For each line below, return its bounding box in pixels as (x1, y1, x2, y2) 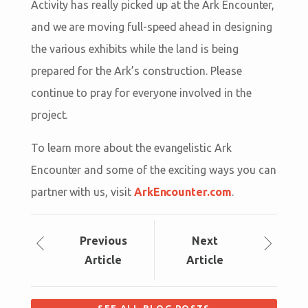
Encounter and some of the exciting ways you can (30, 164, 276, 177)
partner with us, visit (30, 186, 134, 199)
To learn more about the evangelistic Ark (30, 142, 232, 155)
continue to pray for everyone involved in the (30, 87, 252, 100)
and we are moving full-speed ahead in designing (30, 21, 272, 34)
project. (30, 109, 68, 122)
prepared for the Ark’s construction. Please (30, 65, 242, 78)
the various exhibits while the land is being (30, 43, 239, 56)
